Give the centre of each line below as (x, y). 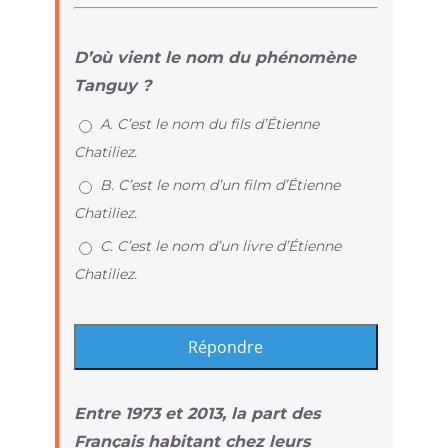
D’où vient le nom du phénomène (214, 57)
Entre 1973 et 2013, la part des (196, 413)
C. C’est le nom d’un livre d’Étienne (220, 245)
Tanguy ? (112, 85)
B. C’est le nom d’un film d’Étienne (219, 184)
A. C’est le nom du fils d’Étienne (209, 123)
